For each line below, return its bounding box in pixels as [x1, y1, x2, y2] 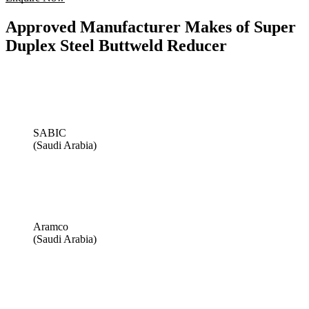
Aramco [33, 220, 68, 232]
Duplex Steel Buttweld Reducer [6, 36, 227, 54]
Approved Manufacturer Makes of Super [6, 17, 296, 36]
